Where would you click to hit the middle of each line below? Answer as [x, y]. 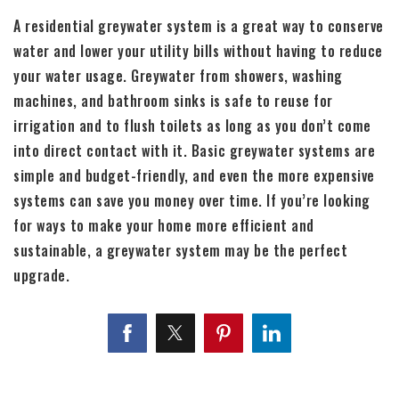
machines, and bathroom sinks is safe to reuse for [173, 101]
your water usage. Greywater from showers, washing [178, 76]
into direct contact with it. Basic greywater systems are [194, 151]
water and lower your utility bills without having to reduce [198, 51]
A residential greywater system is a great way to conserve [199, 26]
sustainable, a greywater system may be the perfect [180, 251]
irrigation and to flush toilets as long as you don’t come [192, 126]
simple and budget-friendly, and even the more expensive [194, 176]
